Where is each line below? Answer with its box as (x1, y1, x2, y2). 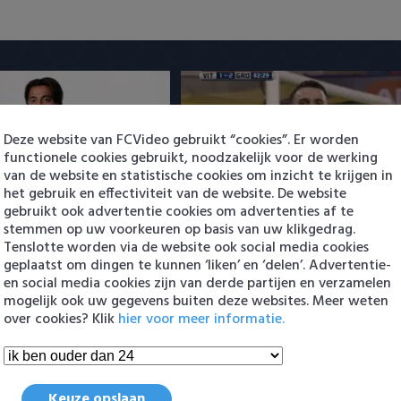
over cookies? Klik (4, 307, 118, 331)
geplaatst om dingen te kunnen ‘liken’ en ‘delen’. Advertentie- (4, 253, 391, 277)
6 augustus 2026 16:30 (193, 206, 309, 225)
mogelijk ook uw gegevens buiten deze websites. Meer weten (4, 289, 388, 313)
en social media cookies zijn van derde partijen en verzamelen (4, 271, 391, 295)
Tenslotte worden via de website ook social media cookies (4, 235, 369, 260)
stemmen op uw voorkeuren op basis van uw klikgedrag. (4, 218, 355, 242)
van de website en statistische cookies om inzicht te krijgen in (4, 164, 393, 188)
